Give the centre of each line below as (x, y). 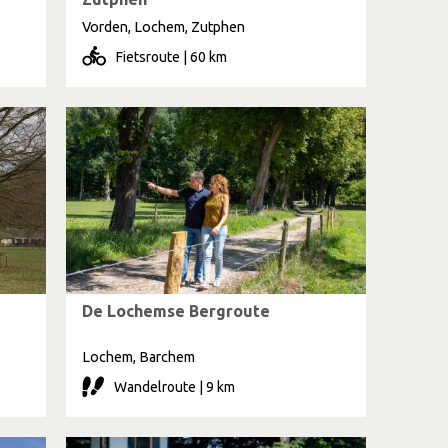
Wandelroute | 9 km (174, 387)
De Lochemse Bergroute (176, 311)
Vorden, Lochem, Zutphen (163, 27)
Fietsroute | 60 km (171, 57)
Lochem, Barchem (138, 357)
